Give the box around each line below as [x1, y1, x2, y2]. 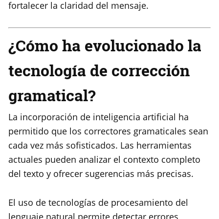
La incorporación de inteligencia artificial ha [8, 111, 189, 123]
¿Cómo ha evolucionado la [8, 35, 201, 56]
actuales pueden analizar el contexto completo [8, 153, 200, 166]
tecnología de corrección [8, 60, 190, 81]
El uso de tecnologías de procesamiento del [8, 197, 188, 209]
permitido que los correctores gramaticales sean [8, 125, 208, 137]
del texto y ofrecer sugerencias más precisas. [8, 168, 194, 180]
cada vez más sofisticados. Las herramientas [8, 139, 192, 152]
